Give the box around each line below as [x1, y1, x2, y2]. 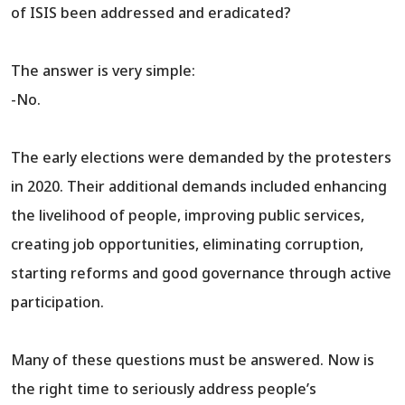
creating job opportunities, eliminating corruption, [11, 234, 363, 255]
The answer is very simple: [11, 61, 195, 81]
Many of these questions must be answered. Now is [11, 350, 374, 371]
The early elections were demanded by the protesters [11, 147, 391, 168]
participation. [11, 292, 104, 313]
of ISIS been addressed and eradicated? [11, 3, 291, 24]
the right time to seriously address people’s [11, 379, 316, 400]
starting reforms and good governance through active [11, 263, 391, 284]
